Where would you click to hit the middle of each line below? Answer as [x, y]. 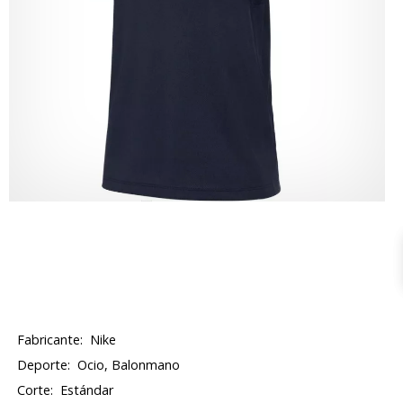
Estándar [87, 390]
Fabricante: [50, 340]
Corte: [36, 390]
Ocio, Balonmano [129, 365]
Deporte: [44, 365]
